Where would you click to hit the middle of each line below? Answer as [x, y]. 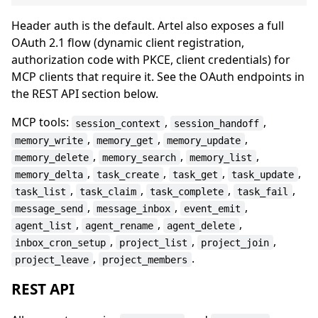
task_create [128, 174]
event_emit [213, 208]
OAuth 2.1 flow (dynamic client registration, [128, 43]
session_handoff [217, 123]
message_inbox [134, 208]
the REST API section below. [85, 94]
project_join [235, 242]
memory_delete [52, 157]
